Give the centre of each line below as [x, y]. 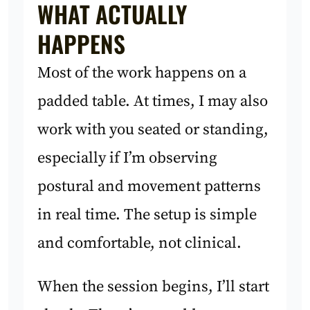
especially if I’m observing [128, 158]
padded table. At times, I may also [153, 101]
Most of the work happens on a [142, 73]
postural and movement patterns [149, 186]
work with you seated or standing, [153, 129]
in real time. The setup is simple [147, 215]
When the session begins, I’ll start [154, 287]
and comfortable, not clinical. [140, 243]
